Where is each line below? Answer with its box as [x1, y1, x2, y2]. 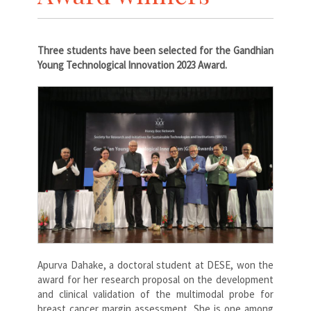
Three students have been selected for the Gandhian [37, 43, 274, 57]
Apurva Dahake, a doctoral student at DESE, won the [37, 258, 274, 272]
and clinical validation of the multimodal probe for [37, 287, 274, 301]
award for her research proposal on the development [37, 273, 274, 287]
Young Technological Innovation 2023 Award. [37, 58, 227, 72]
